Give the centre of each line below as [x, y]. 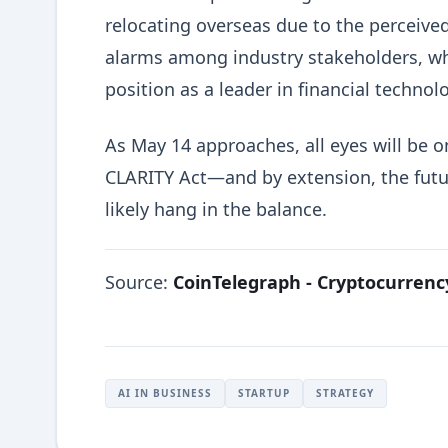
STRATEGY [345, 393]
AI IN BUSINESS [165, 393]
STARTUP [264, 393]
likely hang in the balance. [216, 209]
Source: [139, 282]
